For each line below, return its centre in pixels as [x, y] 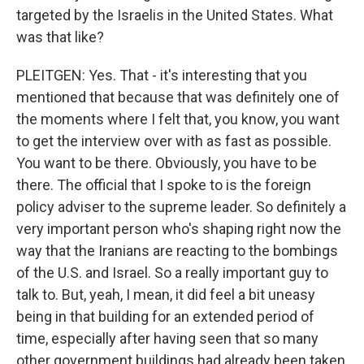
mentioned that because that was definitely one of [178, 97]
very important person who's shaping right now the [179, 229]
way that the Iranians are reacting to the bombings [177, 251]
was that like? [60, 37]
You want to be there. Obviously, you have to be [167, 163]
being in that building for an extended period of [165, 316]
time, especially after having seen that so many [167, 338]
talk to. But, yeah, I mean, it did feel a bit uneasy [166, 295]
